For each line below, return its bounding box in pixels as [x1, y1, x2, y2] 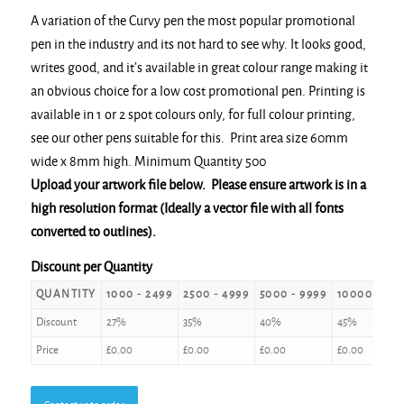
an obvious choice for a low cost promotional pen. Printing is [30, 83, 365, 98]
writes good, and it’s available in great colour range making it [30, 60, 368, 75]
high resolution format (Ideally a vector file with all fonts [30, 200, 344, 216]
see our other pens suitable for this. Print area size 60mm [30, 130, 348, 145]
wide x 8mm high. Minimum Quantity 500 [30, 153, 266, 169]
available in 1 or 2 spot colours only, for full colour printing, [30, 106, 355, 122]
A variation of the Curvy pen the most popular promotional [30, 13, 355, 28]
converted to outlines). [30, 224, 156, 239]
